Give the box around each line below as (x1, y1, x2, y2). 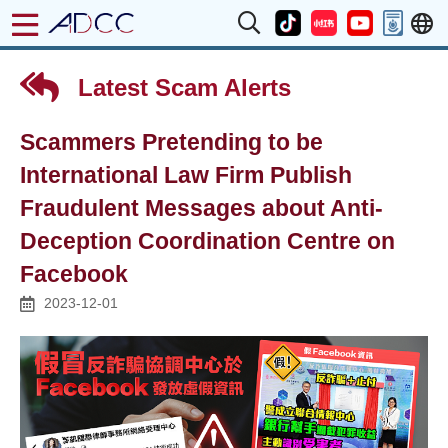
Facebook (20, 262, 128, 287)
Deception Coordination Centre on (20, 229, 395, 254)
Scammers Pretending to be (20, 130, 323, 155)
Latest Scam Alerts (71, 74, 291, 101)
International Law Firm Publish (20, 163, 352, 188)
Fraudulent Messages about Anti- (20, 196, 383, 221)
